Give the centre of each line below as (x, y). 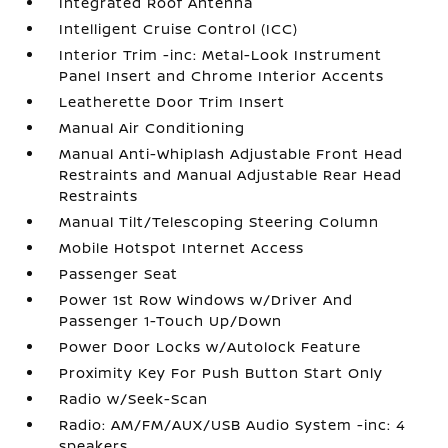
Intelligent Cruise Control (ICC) (179, 28)
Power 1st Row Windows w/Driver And (206, 299)
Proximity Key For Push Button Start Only (221, 372)
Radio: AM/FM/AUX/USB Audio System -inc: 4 (233, 424)
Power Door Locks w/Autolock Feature (210, 346)
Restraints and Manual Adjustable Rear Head (231, 174)
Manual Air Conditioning (152, 127)
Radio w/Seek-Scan (134, 398)
